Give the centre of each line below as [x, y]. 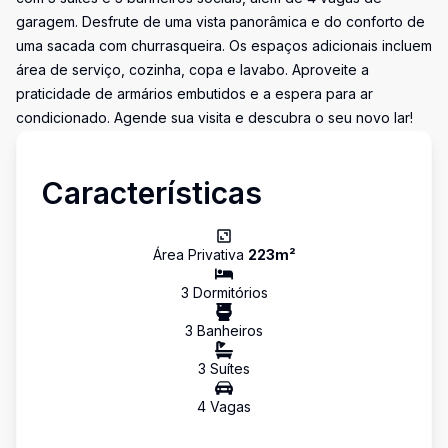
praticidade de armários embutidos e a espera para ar [194, 93]
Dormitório [224, 292]
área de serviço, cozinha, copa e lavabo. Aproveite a [192, 69]
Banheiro [224, 330]
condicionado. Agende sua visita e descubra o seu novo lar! [214, 117]
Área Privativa [200, 254]
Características [151, 193]
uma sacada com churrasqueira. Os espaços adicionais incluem [224, 45]
